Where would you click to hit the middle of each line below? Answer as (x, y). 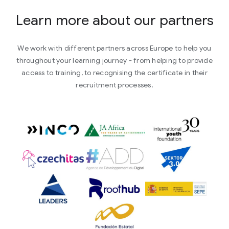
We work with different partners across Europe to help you (114, 48)
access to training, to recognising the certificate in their (114, 73)
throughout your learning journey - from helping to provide (114, 61)
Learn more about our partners (114, 20)
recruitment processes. (114, 85)
